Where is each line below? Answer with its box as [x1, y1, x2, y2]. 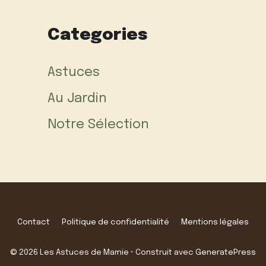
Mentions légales [181, 217, 249, 226]
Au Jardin [47, 91, 107, 105]
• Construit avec [129, 248, 195, 256]
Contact [17, 217, 50, 226]
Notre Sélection [47, 118, 149, 131]
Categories [47, 26, 148, 44]
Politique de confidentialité [62, 217, 169, 226]
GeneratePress [195, 248, 256, 256]
